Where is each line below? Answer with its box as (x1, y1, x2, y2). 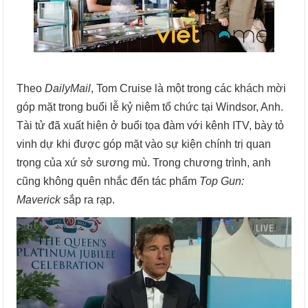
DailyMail (42, 82, 91, 94)
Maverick (16, 194, 61, 206)
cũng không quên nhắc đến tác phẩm (16, 175, 200, 187)
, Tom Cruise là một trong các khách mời (91, 82, 287, 94)
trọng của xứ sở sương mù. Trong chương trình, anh (16, 157, 272, 168)
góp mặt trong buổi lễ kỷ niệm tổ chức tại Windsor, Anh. (16, 101, 284, 113)
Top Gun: (199, 175, 245, 187)
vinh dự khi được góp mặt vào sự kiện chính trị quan (16, 138, 272, 150)
